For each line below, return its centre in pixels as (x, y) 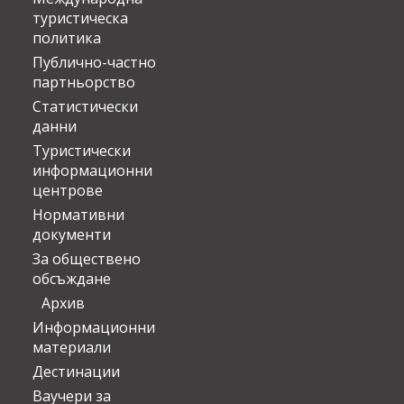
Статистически (85, 107)
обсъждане (72, 279)
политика (67, 38)
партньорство (84, 83)
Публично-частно (94, 63)
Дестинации (76, 372)
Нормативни (78, 215)
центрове (68, 191)
